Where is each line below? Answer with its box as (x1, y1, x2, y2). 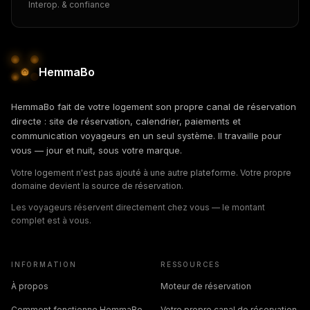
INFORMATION (11, 259, 77, 268)
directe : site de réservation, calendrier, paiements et (11, 115, 241, 127)
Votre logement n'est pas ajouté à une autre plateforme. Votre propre (11, 167, 291, 178)
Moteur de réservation (161, 280, 251, 291)
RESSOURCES (161, 259, 220, 268)
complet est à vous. (11, 215, 91, 226)
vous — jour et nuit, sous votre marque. (11, 144, 182, 156)
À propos (11, 280, 48, 291)
